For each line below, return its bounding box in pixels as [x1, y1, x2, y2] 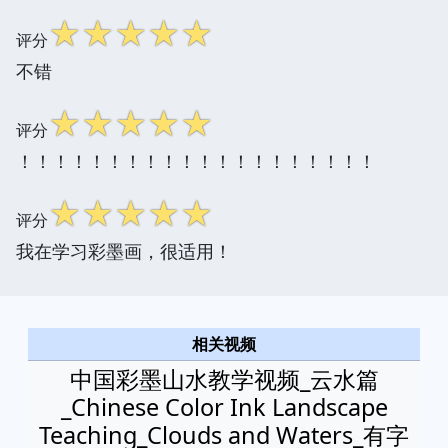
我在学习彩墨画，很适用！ [16, 238, 232, 263]
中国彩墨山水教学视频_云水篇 [69, 362, 379, 395]
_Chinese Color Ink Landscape [60, 390, 388, 423]
